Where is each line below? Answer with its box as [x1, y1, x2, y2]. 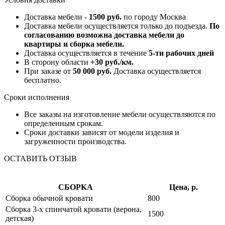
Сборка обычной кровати [6, 194, 93, 203]
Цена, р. [169, 183, 198, 192]
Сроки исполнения [4, 93, 69, 102]
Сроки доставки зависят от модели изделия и [24, 128, 179, 137]
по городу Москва [122, 13, 186, 22]
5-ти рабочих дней [149, 49, 214, 58]
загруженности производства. [24, 137, 127, 146]
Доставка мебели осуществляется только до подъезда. [24, 22, 209, 31]
